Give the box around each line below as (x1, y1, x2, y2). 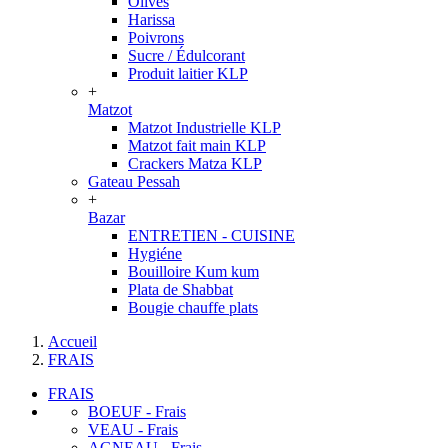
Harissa (128, 11, 175, 28)
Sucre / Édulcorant (128, 47, 245, 64)
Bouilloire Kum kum (128, 263, 259, 280)
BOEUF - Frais (88, 403, 186, 420)
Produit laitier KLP (128, 65, 248, 82)
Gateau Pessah (88, 173, 180, 190)
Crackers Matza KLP (128, 155, 262, 172)
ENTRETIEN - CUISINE (128, 227, 295, 244)
